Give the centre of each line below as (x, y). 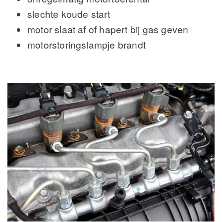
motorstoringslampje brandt (86, 45)
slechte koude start (69, 14)
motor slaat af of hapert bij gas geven (108, 29)
